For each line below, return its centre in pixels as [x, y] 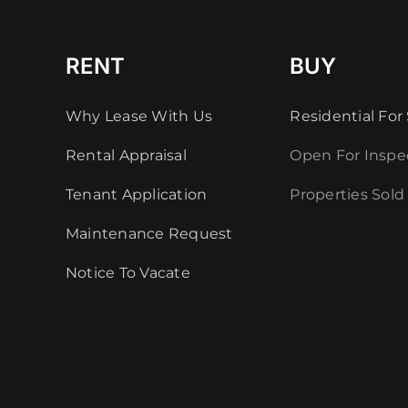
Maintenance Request [149, 233]
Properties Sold [347, 194]
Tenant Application [137, 194]
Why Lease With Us [139, 116]
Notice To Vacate [128, 272]
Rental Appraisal [126, 155]
